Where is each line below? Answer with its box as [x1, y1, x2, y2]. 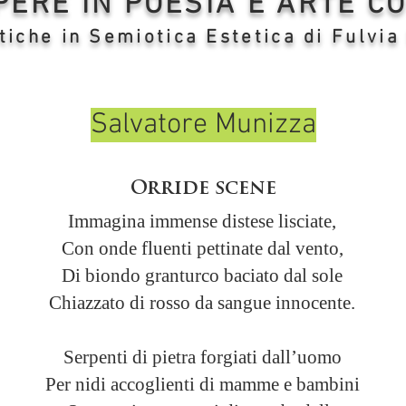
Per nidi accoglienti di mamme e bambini [44, 373, 360, 395]
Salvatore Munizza [90, 108, 316, 142]
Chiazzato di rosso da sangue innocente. [49, 292, 355, 314]
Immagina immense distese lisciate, [68, 210, 336, 232]
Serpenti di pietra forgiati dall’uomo [63, 346, 342, 368]
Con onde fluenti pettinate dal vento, [61, 237, 343, 259]
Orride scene [130, 179, 276, 198]
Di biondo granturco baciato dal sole [62, 265, 343, 286]
